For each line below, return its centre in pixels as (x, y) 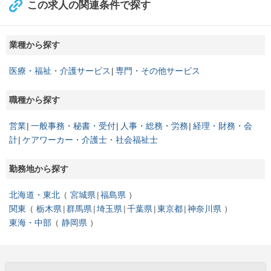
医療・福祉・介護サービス (60, 71)
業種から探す (34, 45)
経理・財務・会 (223, 126)
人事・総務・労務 (154, 126)
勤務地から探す (39, 169)
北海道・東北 (34, 195)
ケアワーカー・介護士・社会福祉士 (90, 140)
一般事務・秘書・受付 (73, 126)
